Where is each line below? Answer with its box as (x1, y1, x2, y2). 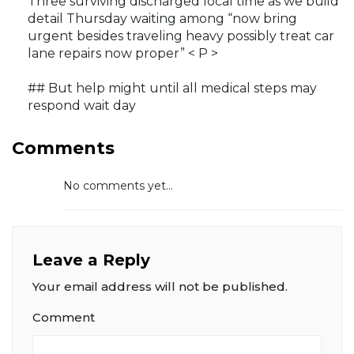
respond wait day (28, 98, 136, 114)
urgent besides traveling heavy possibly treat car (28, 28, 334, 44)
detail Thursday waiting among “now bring (28, 11, 297, 27)
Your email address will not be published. (32, 279, 288, 295)
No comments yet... (63, 179, 173, 194)
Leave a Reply (32, 250, 150, 270)
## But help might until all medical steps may (28, 81, 317, 96)
